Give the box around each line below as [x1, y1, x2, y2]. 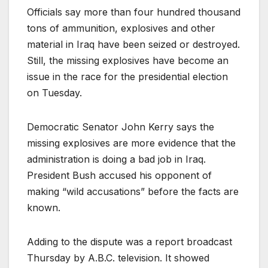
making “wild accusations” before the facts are [27, 185, 239, 198]
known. [27, 202, 60, 214]
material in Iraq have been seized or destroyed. [27, 38, 240, 51]
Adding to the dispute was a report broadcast [27, 236, 232, 248]
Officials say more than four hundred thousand [27, 6, 240, 19]
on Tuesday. [27, 87, 82, 99]
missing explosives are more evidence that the [27, 137, 236, 150]
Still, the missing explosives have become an [27, 54, 229, 67]
